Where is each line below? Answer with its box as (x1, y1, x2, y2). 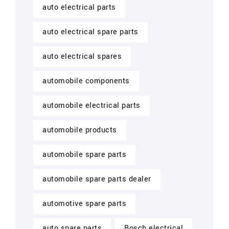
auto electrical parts (42, 2, 116, 13)
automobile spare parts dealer (42, 174, 151, 185)
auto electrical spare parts (42, 27, 139, 37)
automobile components (42, 76, 130, 86)
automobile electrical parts (42, 100, 141, 111)
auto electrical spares (42, 51, 122, 62)
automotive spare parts (42, 198, 126, 209)
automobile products (42, 125, 117, 135)
